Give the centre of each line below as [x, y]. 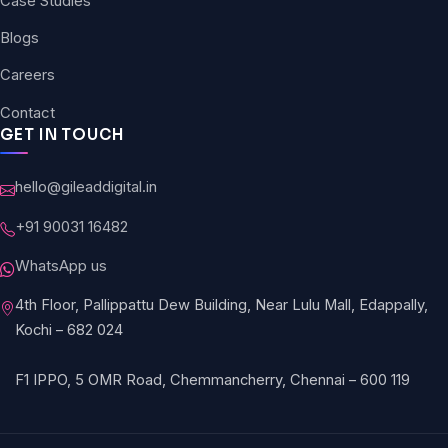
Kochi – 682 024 [69, 330]
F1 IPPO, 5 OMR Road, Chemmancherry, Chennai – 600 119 [212, 380]
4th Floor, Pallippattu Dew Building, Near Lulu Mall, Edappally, [221, 305]
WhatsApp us [61, 265]
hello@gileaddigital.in [86, 187]
